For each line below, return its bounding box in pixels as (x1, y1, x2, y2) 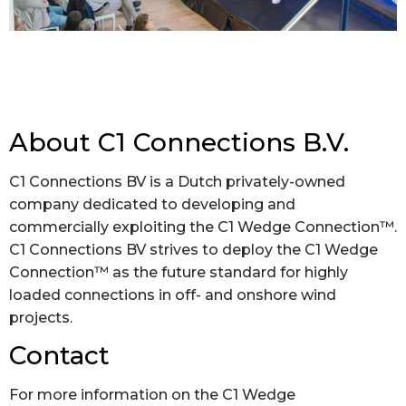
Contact (9, 340, 110, 372)
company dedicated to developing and (9, 195, 295, 213)
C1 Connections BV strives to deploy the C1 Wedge (9, 240, 378, 258)
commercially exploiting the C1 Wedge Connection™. (9, 217, 397, 236)
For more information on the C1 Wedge (9, 386, 295, 404)
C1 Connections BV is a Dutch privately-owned (9, 172, 345, 190)
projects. (9, 308, 72, 326)
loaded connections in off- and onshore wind (9, 285, 336, 304)
